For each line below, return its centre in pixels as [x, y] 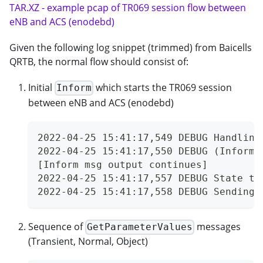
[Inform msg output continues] [123, 164]
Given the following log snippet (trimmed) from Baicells [131, 47]
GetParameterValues [140, 227]
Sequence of [57, 226]
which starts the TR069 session [163, 87]
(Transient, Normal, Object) [88, 242]
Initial [41, 87]
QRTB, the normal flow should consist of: [99, 61]
